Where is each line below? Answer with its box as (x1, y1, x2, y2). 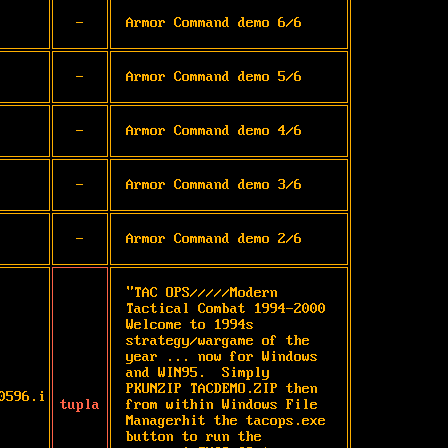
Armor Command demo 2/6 (126, 230, 302, 247)
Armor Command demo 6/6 (126, 14, 302, 31)
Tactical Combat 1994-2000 (126, 300, 326, 317)
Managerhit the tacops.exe (126, 412, 326, 429)
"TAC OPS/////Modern (126, 284, 278, 301)
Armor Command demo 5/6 (126, 68, 302, 85)
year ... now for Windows (126, 348, 318, 365)
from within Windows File (126, 396, 318, 413)
